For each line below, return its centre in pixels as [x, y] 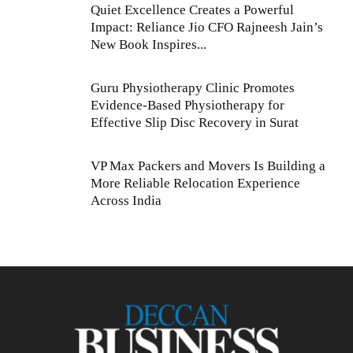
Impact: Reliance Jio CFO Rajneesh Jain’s [207, 27]
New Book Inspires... [149, 44]
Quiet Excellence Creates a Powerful [192, 9]
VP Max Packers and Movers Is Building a [208, 165]
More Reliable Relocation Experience [195, 183]
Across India [128, 200]
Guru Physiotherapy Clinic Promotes [193, 87]
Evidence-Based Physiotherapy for [188, 105]
